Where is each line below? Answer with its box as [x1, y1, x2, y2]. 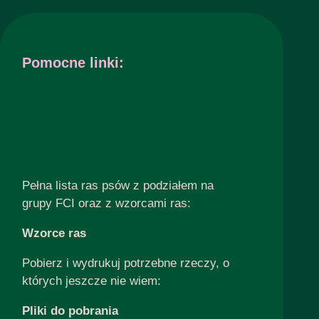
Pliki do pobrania [21, 303, 118, 318]
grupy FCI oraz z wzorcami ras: [21, 196, 191, 210]
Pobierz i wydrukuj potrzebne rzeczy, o [21, 256, 229, 270]
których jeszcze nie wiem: [21, 273, 161, 288]
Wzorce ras [21, 226, 86, 240]
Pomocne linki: [21, 54, 124, 70]
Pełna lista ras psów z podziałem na [21, 178, 214, 192]
